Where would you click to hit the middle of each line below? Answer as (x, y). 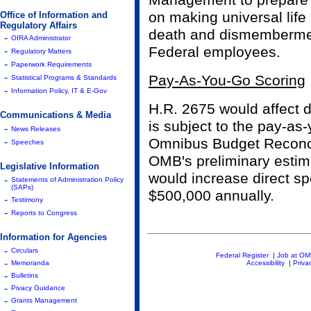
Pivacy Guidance (38, 288)
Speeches (27, 142)
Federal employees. (215, 52)
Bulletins (25, 275)
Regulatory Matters (41, 51)
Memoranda (30, 263)
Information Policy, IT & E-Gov (59, 91)
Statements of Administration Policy (67, 179)
